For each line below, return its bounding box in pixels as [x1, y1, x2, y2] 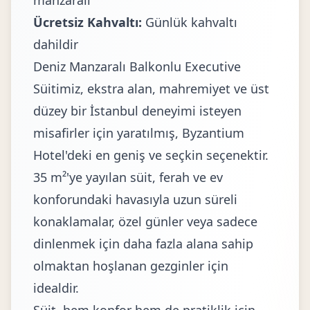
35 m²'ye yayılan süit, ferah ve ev [33, 169, 223, 185]
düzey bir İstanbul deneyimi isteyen [33, 102, 241, 119]
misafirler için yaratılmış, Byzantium [33, 125, 244, 141]
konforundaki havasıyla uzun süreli [33, 191, 237, 208]
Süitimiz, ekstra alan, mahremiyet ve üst [33, 80, 269, 97]
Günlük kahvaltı [142, 14, 237, 30]
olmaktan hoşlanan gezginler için [33, 257, 228, 274]
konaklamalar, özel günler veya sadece [33, 213, 257, 230]
